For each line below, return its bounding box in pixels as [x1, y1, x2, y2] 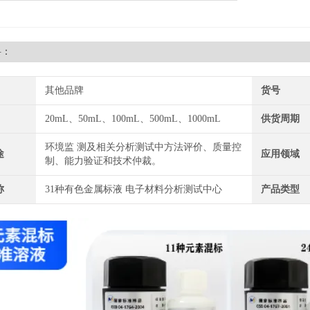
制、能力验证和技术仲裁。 [44, 156, 161, 166]
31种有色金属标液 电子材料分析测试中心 [44, 184, 222, 194]
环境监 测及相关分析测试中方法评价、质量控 [44, 142, 241, 152]
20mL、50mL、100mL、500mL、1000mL [44, 113, 221, 124]
